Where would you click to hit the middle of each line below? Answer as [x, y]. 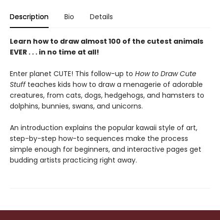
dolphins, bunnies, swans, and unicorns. [76, 106]
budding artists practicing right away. [73, 160]
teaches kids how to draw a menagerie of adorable [114, 85]
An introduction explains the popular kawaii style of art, [104, 128]
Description [29, 17]
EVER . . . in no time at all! [55, 52]
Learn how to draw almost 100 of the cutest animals [107, 41]
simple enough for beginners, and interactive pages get [106, 150]
